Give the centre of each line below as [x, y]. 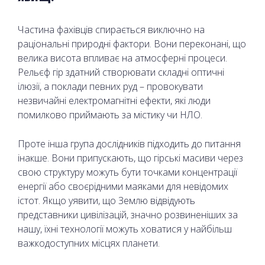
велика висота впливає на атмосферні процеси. [122, 58]
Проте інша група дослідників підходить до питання [129, 143]
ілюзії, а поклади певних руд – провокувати [110, 86]
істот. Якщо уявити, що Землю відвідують [106, 200]
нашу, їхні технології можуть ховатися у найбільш [125, 229]
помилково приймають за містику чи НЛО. [110, 114]
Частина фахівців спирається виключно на [111, 29]
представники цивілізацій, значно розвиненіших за [128, 214]
